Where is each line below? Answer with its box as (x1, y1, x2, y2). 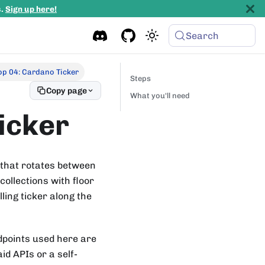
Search (186, 30, 219, 41)
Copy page (46, 85, 87, 96)
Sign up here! (5, 4, 57, 14)
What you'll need (130, 91, 190, 100)
